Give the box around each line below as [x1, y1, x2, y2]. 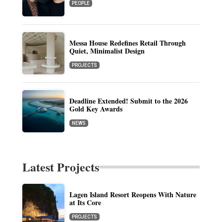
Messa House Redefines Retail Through [69, 38, 186, 49]
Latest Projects [22, 158, 99, 176]
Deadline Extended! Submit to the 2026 [69, 96, 188, 107]
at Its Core [69, 197, 101, 208]
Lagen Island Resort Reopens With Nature [69, 189, 196, 200]
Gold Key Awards [69, 104, 122, 114]
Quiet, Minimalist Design [69, 46, 145, 56]
